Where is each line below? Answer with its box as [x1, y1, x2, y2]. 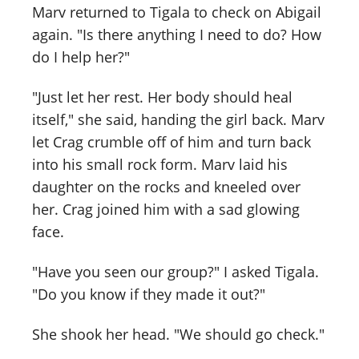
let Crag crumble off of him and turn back [32, 131, 311, 151]
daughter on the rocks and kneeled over [32, 176, 301, 196]
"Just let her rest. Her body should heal [32, 87, 292, 107]
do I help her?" [32, 47, 130, 67]
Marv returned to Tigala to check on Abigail [32, 2, 321, 22]
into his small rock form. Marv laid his [32, 154, 288, 174]
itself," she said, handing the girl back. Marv [32, 109, 325, 129]
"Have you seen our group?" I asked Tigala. [32, 261, 319, 281]
